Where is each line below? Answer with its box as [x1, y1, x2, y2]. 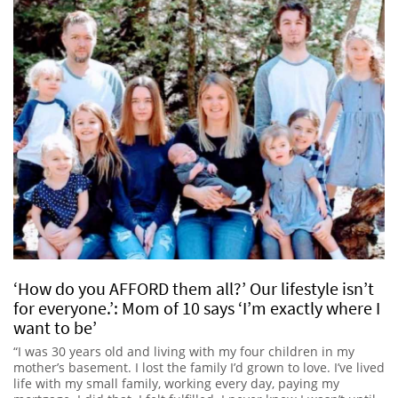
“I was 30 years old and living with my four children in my [13, 343, 354, 361]
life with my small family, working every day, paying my [13, 375, 339, 393]
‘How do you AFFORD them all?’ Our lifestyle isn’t [13, 277, 374, 300]
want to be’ [13, 316, 97, 339]
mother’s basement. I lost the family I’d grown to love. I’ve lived [13, 359, 385, 377]
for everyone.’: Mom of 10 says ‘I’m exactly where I [13, 297, 380, 320]
